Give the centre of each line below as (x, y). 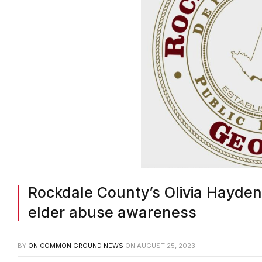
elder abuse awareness (112, 213)
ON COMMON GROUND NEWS (76, 246)
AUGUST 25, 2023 (166, 246)
